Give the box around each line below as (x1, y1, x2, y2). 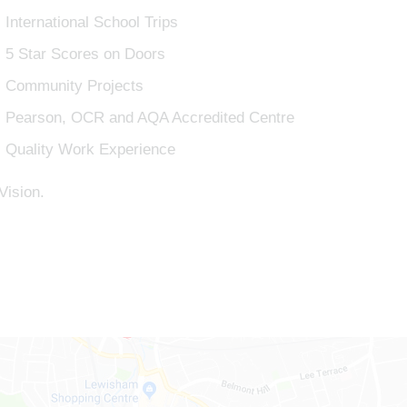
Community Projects (5, 77, 144, 94)
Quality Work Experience (5, 141, 175, 158)
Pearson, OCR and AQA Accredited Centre (5, 109, 294, 126)
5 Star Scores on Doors (5, 45, 165, 63)
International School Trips (5, 14, 178, 31)
